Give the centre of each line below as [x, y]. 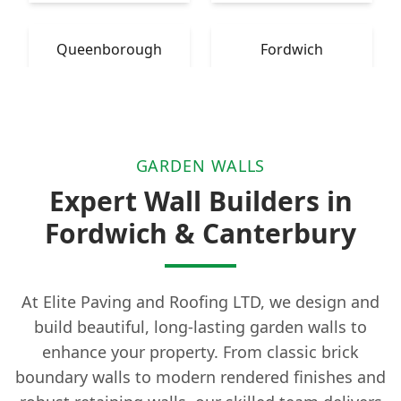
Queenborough [109, 50]
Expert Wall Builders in [200, 201]
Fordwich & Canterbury [200, 234]
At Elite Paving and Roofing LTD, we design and [200, 302]
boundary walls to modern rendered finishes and [200, 377]
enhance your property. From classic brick [200, 352]
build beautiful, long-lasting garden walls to [200, 327]
